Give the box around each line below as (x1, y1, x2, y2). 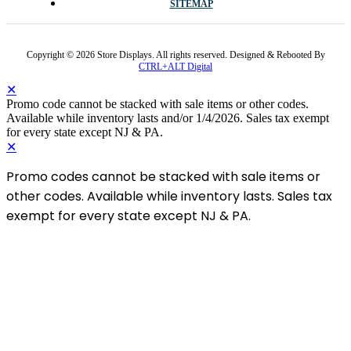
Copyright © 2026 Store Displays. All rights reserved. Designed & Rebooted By (26, 49, 325, 61)
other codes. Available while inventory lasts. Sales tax (6, 187, 332, 206)
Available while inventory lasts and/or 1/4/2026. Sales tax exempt (6, 111, 329, 125)
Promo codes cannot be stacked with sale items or (6, 168, 320, 186)
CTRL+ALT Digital (139, 61, 212, 73)
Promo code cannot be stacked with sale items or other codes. (6, 97, 309, 111)
